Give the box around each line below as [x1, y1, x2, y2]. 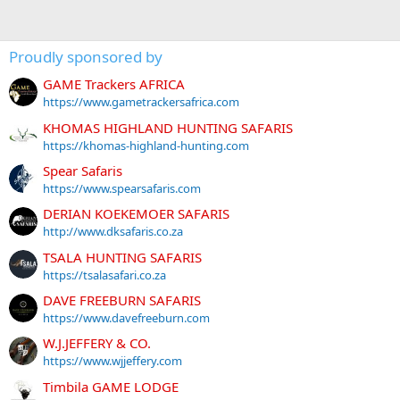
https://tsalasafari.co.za [43, 266, 166, 283]
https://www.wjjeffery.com [43, 353, 182, 370]
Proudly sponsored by [9, 46, 162, 67]
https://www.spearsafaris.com [43, 179, 201, 196]
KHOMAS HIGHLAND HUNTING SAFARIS [43, 118, 293, 137]
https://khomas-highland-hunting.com [43, 137, 249, 154]
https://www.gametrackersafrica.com [43, 94, 239, 111]
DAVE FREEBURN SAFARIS [43, 290, 201, 309]
